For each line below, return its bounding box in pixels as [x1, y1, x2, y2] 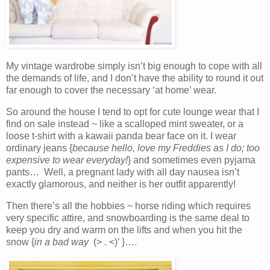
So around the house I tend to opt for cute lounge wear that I [6, 107, 259, 118]
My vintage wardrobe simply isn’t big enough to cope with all [6, 61, 262, 72]
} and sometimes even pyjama [128, 155, 256, 166]
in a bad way [34, 236, 93, 247]
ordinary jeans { [6, 143, 72, 154]
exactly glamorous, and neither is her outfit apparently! [6, 179, 236, 190]
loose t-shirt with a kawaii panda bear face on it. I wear [6, 131, 236, 142]
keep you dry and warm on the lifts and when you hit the [6, 224, 242, 235]
